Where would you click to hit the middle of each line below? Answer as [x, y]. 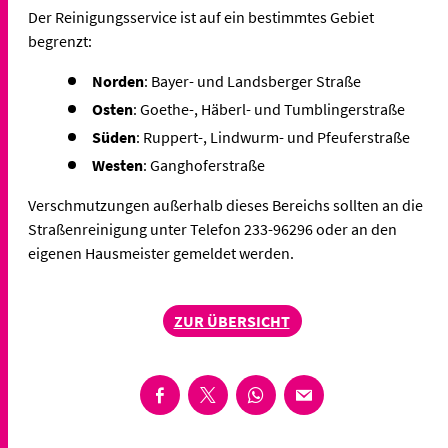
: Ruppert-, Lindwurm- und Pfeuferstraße [273, 136]
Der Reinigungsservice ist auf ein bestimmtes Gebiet [201, 16]
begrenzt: [60, 40]
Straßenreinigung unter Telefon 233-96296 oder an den [212, 228]
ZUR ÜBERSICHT [231, 320]
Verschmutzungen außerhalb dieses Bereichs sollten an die [225, 204]
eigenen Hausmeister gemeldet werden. [161, 252]
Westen [117, 164]
